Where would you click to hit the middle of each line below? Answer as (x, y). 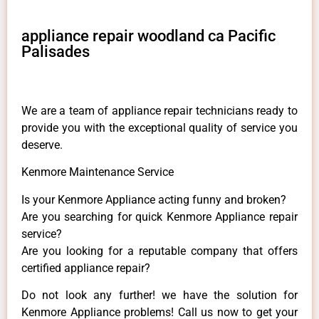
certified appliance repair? (86, 268)
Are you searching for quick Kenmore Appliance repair (159, 216)
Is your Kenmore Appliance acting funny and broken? (154, 199)
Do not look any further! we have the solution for (159, 296)
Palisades (56, 51)
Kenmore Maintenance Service (98, 172)
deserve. (42, 145)
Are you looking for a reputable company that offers (159, 251)
